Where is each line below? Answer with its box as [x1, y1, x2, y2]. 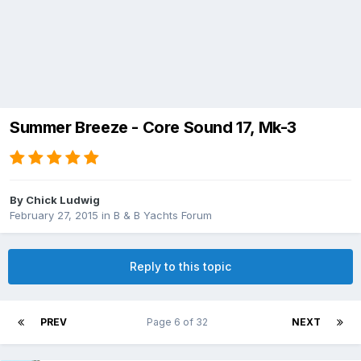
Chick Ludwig [26, 193, 100, 207]
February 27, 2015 [10, 209, 98, 222]
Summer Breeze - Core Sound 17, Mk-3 [10, 118, 297, 138]
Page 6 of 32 [146, 316, 213, 329]
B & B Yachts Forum [114, 209, 212, 222]
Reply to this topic [130, 259, 231, 274]
